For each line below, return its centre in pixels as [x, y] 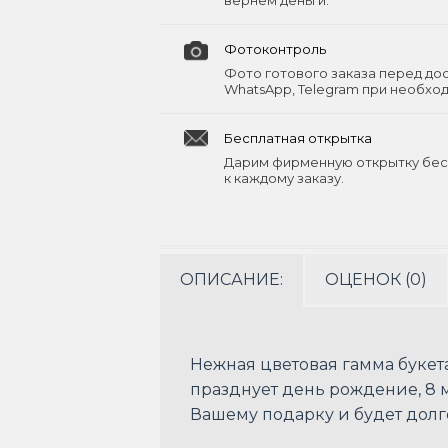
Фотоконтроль [275, 49]
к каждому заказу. [284, 178]
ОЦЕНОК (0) [376, 279]
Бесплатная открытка [298, 138]
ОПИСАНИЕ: [231, 279]
